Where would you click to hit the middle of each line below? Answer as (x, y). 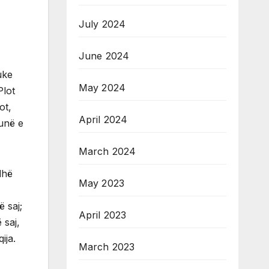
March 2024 (107, 152)
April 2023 (102, 215)
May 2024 (102, 88)
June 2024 (104, 56)
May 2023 (101, 183)
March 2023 (107, 247)
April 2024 (103, 120)
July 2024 (102, 24)
